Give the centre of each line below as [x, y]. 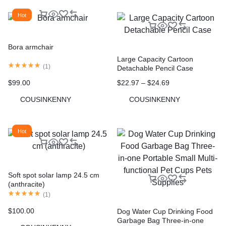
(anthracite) [26, 184]
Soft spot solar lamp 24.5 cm [54, 175]
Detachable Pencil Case [155, 68]
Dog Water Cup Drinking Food [165, 212]
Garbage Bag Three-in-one [160, 221]
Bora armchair [31, 47]
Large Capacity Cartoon [155, 59]
